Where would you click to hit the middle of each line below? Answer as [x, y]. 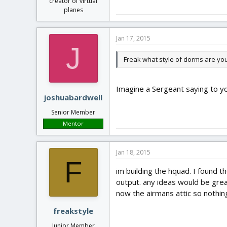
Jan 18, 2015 [133, 152]
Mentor [73, 123]
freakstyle [73, 211]
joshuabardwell [73, 97]
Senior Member [73, 112]
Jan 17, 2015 [133, 38]
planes [73, 10]
